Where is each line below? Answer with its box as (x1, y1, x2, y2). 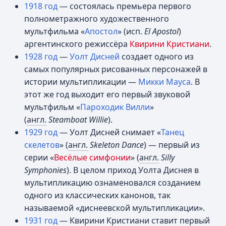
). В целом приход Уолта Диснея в (67, 164, 199, 176)
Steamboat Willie (48, 114, 108, 125)
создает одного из (120, 51, 194, 62)
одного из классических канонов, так (24, 190, 171, 201)
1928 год (24, 51, 58, 62)
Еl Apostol (144, 26, 179, 37)
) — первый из (144, 139, 200, 150)
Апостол (85, 26, 118, 37)
